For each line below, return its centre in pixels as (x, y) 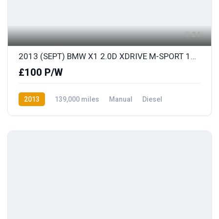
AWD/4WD (34, 113)
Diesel (152, 99)
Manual (121, 99)
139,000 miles (77, 99)
